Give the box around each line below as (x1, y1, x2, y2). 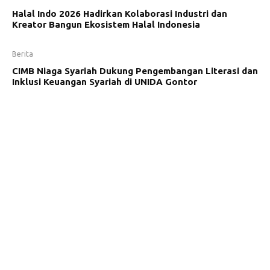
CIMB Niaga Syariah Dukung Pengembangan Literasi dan (12, 65, 258, 76)
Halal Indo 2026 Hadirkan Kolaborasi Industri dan (12, 8, 227, 19)
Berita (12, 49, 33, 58)
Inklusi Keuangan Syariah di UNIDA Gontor (12, 76, 197, 87)
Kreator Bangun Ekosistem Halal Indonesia (12, 19, 200, 30)
